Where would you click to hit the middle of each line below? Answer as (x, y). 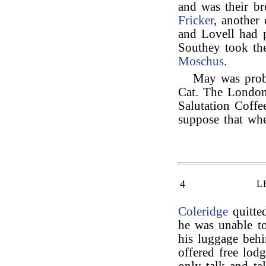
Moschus (201, 61)
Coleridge (203, 211)
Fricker (196, 20)
